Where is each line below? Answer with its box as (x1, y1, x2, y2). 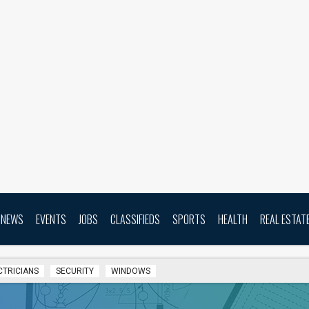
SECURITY (56, 266, 94, 276)
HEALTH (218, 210, 248, 228)
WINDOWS (111, 266, 150, 276)
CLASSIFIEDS (110, 210, 160, 228)
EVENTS (36, 210, 66, 228)
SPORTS (172, 210, 206, 228)
